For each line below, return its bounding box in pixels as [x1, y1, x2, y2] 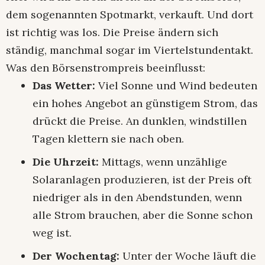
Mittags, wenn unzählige [99, 155, 227, 169]
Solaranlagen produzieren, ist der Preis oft [33, 173, 251, 187]
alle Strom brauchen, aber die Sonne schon [33, 208, 253, 222]
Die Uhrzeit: [33, 155, 99, 169]
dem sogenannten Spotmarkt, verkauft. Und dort [6, 8, 253, 22]
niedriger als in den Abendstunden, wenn [33, 190, 242, 205]
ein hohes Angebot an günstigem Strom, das [33, 96, 258, 111]
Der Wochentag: [33, 249, 119, 263]
